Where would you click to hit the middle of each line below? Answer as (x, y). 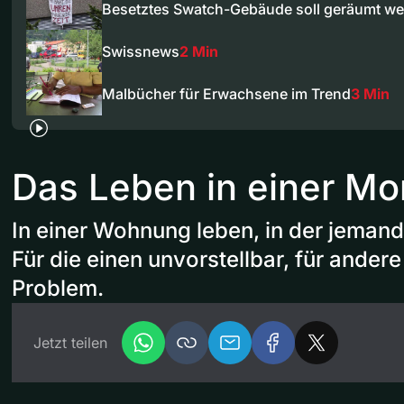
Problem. (58, 288)
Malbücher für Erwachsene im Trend (226, 94)
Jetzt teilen (70, 342)
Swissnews (141, 51)
